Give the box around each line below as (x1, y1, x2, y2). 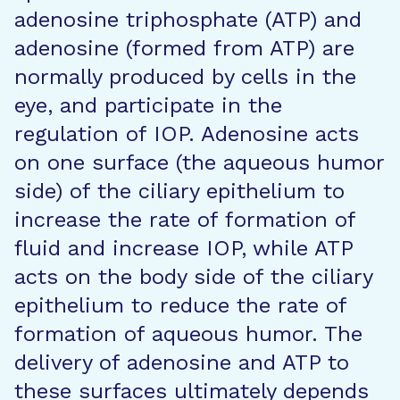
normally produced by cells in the (14, 64, 356, 89)
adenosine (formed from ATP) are (14, 36, 354, 61)
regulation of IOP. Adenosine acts (14, 121, 359, 146)
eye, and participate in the (14, 93, 282, 118)
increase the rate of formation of (14, 207, 355, 232)
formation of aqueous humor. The (14, 321, 362, 346)
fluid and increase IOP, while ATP (14, 236, 353, 261)
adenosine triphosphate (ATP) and (14, 7, 362, 32)
